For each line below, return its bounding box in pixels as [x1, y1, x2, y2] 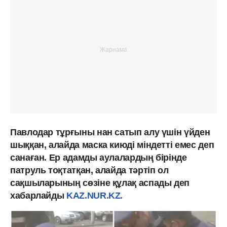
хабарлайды [10, 190, 67, 201]
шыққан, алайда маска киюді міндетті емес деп [10, 139, 214, 150]
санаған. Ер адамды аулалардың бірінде [10, 152, 187, 163]
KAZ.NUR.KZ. [66, 190, 123, 201]
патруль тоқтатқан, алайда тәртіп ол [10, 165, 169, 175]
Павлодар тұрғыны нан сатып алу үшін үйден [10, 127, 210, 137]
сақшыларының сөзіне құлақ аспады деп [10, 177, 190, 188]
